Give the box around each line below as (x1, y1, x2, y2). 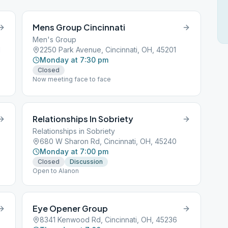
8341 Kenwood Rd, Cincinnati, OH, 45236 (40, 215, 178, 224)
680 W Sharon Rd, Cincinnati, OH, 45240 (40, 137, 177, 146)
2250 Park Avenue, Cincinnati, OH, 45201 (40, 45, 177, 54)
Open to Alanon (33, 167, 79, 175)
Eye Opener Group (33, 203, 108, 214)
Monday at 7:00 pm (40, 147, 109, 156)
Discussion (70, 158, 103, 165)
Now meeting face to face (33, 75, 111, 83)
